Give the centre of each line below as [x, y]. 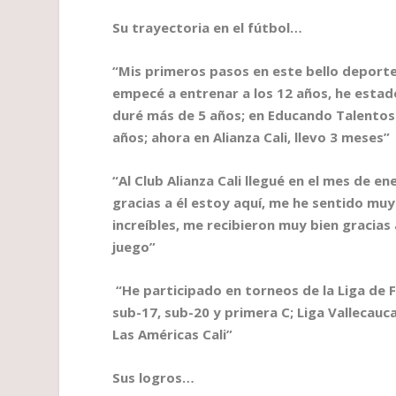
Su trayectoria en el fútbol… [208, 28]
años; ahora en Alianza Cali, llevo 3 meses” [251, 137]
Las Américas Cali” [173, 335]
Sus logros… [154, 378]
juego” [134, 247]
